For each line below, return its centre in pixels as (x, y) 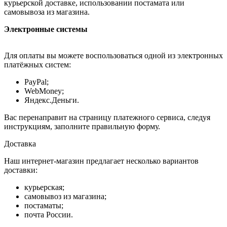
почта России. (49, 214)
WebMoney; (44, 91)
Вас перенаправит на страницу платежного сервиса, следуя (107, 117)
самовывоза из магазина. (47, 12)
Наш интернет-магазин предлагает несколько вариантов (101, 161)
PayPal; (36, 82)
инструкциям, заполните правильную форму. (82, 126)
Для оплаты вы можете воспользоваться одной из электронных (113, 55)
